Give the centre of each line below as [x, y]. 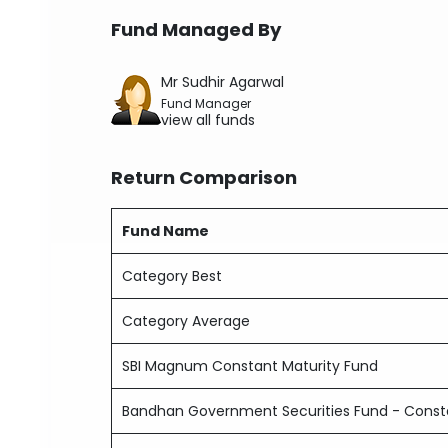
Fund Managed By [197, 29]
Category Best [172, 276]
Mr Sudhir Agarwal [223, 82]
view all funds [208, 120]
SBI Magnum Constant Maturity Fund [250, 366]
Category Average [186, 321]
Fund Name [166, 231]
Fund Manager [206, 104]
